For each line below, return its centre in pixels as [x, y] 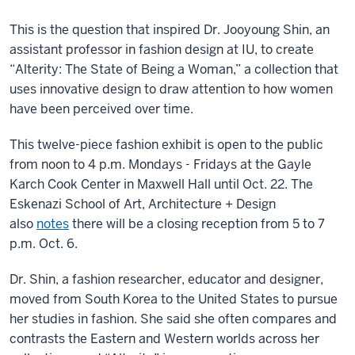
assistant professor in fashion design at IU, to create [162, 49]
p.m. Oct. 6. [45, 243]
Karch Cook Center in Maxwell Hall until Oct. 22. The [161, 184]
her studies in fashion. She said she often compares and [173, 319]
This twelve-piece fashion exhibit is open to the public [166, 144]
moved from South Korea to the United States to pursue [174, 299]
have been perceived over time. [101, 109]
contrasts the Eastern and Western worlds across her [164, 338]
